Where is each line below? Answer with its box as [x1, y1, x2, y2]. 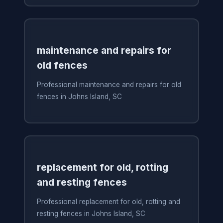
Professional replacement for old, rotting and [36, 198, 180, 206]
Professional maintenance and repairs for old [36, 81, 181, 89]
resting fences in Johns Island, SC [36, 210, 145, 218]
